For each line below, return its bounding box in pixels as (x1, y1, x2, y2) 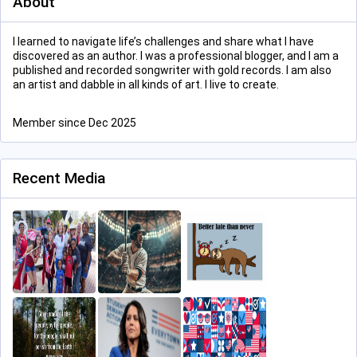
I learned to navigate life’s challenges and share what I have (13, 35, 314, 48)
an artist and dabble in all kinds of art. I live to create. (13, 78, 279, 91)
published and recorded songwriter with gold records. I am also (13, 64, 331, 76)
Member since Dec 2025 (13, 116, 136, 129)
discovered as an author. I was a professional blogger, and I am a (13, 49, 339, 62)
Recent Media (13, 169, 105, 187)
